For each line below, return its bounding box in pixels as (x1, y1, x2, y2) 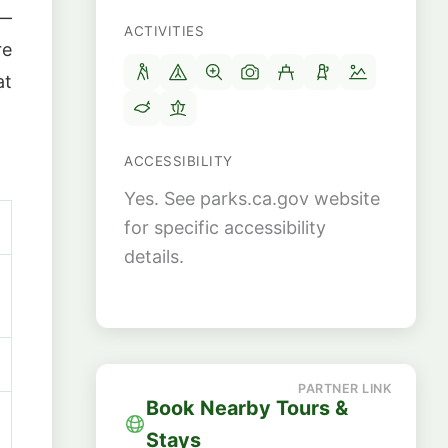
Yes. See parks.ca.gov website (124, 188, 380, 209)
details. (124, 246, 184, 267)
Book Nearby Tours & (146, 395, 348, 420)
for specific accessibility (124, 217, 326, 238)
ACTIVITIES (124, 23, 204, 39)
